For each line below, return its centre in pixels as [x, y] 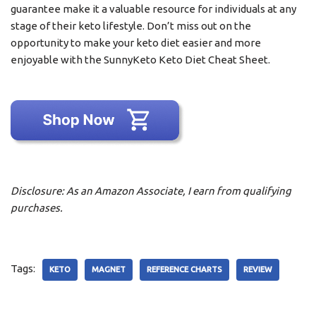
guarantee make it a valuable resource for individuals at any [153, 9]
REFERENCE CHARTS [184, 270]
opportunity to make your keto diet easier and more [136, 43]
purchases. [37, 208]
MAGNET [109, 270]
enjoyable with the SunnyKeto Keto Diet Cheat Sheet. [140, 60]
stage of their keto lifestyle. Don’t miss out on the [131, 26]
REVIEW [258, 270]
